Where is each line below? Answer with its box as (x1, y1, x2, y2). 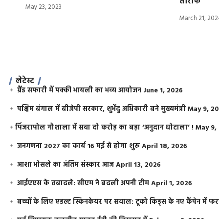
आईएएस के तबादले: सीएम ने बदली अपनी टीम (17, 177, 150, 189)
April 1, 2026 (151, 177, 193, 189)
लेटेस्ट (16, 74, 34, 88)
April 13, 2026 (116, 159, 161, 171)
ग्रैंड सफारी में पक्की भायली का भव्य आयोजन (17, 85, 142, 96)
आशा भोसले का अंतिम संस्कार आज (17, 159, 114, 171)
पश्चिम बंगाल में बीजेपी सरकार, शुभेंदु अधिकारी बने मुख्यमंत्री (17, 103, 186, 115)
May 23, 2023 (25, 1, 62, 12)
